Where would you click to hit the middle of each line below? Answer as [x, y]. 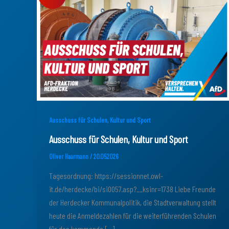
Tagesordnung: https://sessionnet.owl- [106, 176]
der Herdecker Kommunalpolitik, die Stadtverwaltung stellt [133, 202]
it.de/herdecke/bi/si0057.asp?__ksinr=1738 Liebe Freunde [132, 189]
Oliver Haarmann [70, 157]
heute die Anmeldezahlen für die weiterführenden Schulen [133, 216]
